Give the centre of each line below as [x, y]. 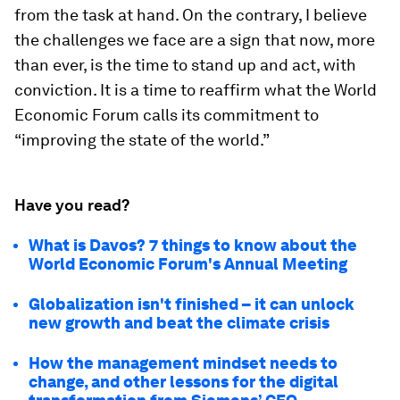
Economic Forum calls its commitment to [167, 115]
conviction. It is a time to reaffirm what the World [196, 90]
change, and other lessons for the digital [183, 382]
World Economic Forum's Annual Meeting [188, 264]
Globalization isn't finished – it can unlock [192, 304]
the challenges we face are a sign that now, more [195, 40]
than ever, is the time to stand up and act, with [185, 65]
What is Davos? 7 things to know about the [193, 245]
